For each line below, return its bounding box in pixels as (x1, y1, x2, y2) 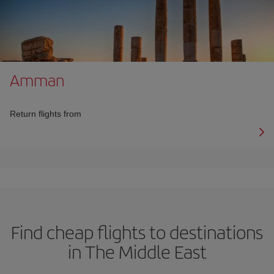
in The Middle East (67, 238, 207, 264)
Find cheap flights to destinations (11, 218, 263, 245)
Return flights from (10, 108, 81, 119)
